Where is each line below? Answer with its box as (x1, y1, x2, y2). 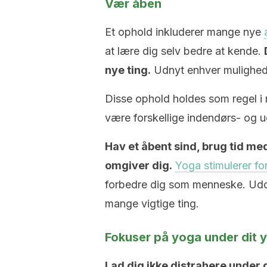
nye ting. (105, 64, 151, 76)
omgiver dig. (105, 159, 172, 172)
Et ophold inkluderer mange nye (105, 26, 264, 38)
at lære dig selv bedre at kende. (105, 45, 264, 57)
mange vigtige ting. (105, 197, 199, 210)
